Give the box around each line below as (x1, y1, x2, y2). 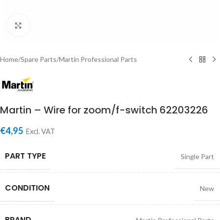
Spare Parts (21, 55, 56, 63)
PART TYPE (5, 150, 46, 162)
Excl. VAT (26, 127, 55, 136)
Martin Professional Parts (59, 55, 137, 63)
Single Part (181, 152, 214, 161)
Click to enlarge (29, 21, 76, 29)
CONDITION (5, 182, 50, 193)
